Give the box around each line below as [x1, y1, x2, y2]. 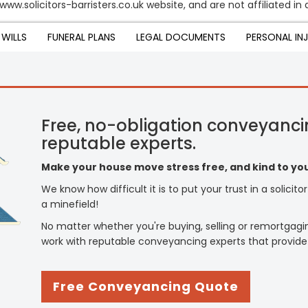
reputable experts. [41, 132, 196, 155]
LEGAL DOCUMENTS [136, 30, 225, 44]
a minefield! [41, 197, 98, 211]
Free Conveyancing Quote [53, 278, 239, 295]
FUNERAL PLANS [47, 30, 115, 44]
